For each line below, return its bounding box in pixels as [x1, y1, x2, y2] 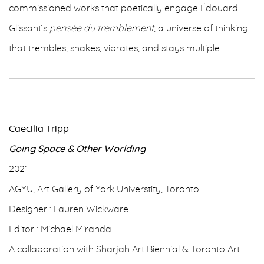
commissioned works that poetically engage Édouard [9, 4, 238, 13]
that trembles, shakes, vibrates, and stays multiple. [9, 44, 222, 53]
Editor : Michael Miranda [9, 225, 111, 234]
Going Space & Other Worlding [9, 144, 146, 154]
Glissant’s [9, 24, 49, 33]
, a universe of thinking [154, 24, 248, 33]
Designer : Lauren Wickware [9, 204, 131, 214]
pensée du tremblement [49, 24, 154, 33]
